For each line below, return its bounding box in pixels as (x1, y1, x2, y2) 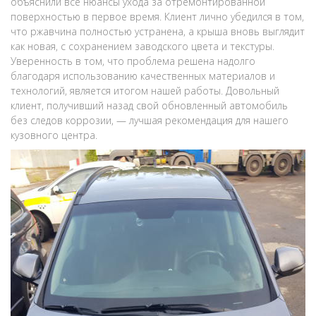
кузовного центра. (11, 128, 97, 142)
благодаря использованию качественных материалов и (11, 69, 275, 83)
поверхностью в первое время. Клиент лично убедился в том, (11, 10, 304, 23)
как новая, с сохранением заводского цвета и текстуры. (11, 39, 274, 53)
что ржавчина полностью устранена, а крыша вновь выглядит (11, 25, 305, 38)
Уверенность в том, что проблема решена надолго (11, 54, 255, 68)
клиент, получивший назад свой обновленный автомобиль (11, 99, 288, 112)
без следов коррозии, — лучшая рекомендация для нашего (11, 114, 288, 127)
